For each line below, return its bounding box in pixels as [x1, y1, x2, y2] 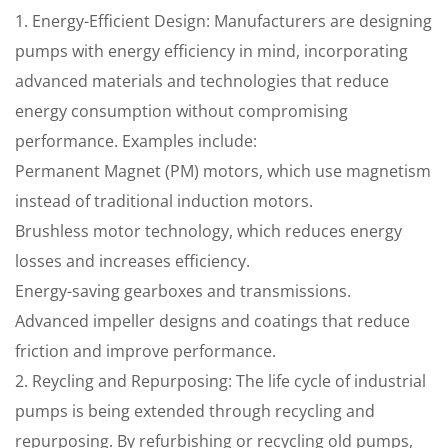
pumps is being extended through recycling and [15, 400, 375, 422]
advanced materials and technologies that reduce [15, 70, 389, 92]
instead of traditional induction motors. [15, 190, 313, 212]
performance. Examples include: [15, 130, 257, 152]
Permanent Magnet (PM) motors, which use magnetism [15, 160, 431, 182]
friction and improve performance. [15, 340, 276, 362]
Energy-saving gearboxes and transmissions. [15, 280, 351, 302]
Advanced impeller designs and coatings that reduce [15, 310, 410, 332]
